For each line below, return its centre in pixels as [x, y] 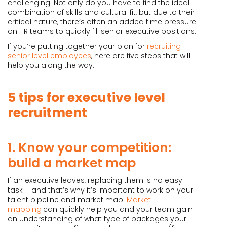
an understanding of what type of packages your [97, 219]
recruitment [47, 113]
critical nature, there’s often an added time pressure [102, 22]
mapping [25, 209]
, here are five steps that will [141, 56]
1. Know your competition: [89, 148]
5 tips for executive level [86, 98]
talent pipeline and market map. [67, 200]
